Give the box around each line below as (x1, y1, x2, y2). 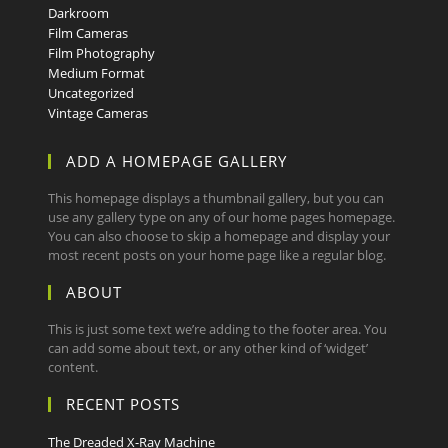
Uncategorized (48, 84, 135, 103)
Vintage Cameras (48, 104, 149, 123)
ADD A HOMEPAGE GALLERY (66, 151, 288, 172)
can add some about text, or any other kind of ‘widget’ (48, 339, 369, 358)
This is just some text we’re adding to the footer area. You (48, 320, 388, 339)
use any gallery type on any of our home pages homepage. (48, 208, 396, 227)
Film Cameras (48, 24, 129, 43)
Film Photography (48, 44, 156, 63)
